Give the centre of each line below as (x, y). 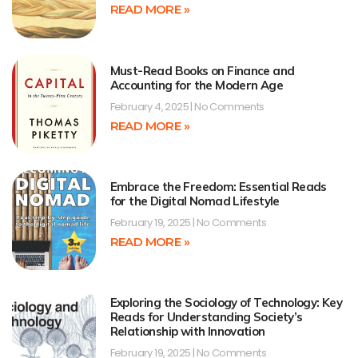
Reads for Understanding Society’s (206, 317)
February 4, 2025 (150, 106)
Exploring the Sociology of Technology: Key (226, 303)
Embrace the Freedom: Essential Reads (218, 186)
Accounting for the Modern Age (197, 85)
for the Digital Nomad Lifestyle (195, 201)
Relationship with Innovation (187, 332)
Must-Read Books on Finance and (202, 70)
